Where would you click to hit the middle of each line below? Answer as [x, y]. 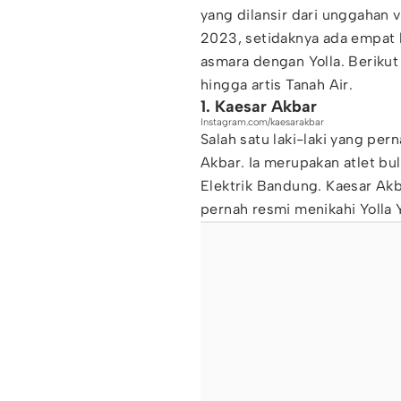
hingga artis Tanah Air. [277, 85]
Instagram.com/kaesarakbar [262, 122]
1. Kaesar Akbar [259, 107]
